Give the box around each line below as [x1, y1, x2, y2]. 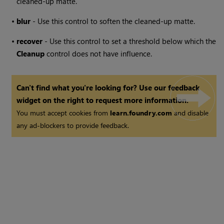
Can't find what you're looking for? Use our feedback [16, 82, 200, 93]
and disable [172, 108, 209, 118]
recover [16, 36, 43, 46]
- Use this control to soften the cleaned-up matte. [30, 16, 195, 26]
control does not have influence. [44, 48, 152, 59]
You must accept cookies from [16, 108, 110, 118]
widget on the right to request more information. [16, 95, 189, 105]
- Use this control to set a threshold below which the [42, 36, 216, 46]
